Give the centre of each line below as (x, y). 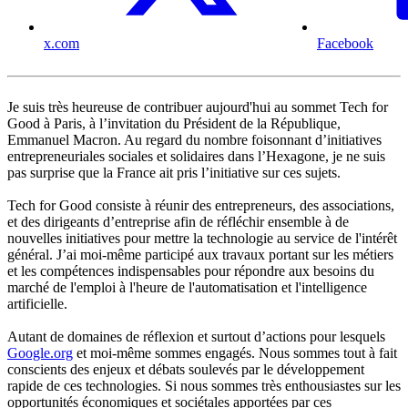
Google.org (40, 353)
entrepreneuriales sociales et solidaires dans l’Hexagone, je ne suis (196, 157)
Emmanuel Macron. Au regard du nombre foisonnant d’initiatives (194, 140)
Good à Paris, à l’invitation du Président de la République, (174, 124)
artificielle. (37, 304)
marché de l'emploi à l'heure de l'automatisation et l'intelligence (187, 288)
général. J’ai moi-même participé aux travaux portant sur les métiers (200, 255)
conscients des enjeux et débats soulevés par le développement (186, 370)
